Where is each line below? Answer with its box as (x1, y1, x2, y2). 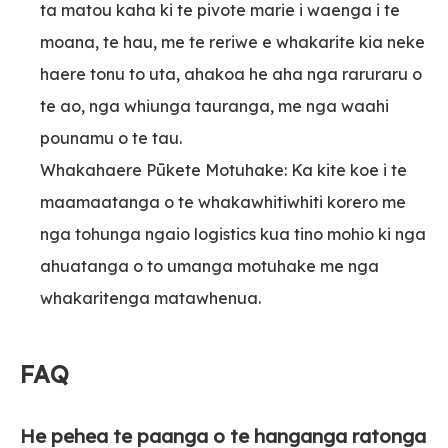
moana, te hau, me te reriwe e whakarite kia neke (40, 32, 425, 53)
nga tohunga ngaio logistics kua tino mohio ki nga (40, 224, 426, 245)
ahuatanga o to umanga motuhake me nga (40, 256, 379, 277)
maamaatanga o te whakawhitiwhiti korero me (40, 192, 406, 213)
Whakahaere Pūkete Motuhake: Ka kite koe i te (40, 160, 407, 181)
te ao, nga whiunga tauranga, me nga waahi (40, 96, 389, 117)
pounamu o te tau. (40, 128, 182, 149)
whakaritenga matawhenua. (40, 288, 261, 309)
